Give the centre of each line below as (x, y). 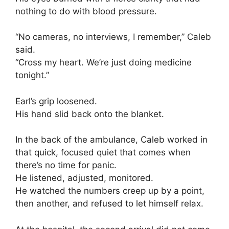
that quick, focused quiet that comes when (103, 153)
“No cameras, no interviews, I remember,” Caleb (113, 37)
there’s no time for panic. (66, 165)
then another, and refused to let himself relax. (109, 204)
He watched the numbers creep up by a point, (110, 191)
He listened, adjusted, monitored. (84, 178)
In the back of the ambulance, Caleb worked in (111, 140)
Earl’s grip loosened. (56, 101)
